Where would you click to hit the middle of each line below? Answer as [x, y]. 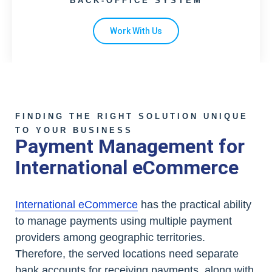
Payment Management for [130, 146]
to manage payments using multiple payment [124, 221]
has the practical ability [195, 205]
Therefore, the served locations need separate [127, 254]
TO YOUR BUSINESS [74, 130]
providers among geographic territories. [110, 237]
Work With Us [136, 31]
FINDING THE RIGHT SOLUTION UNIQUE [132, 116]
